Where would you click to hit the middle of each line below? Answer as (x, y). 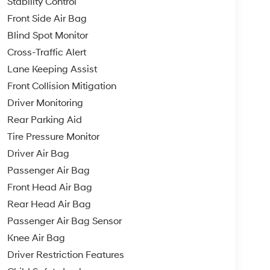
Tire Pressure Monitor (53, 137)
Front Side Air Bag (47, 18)
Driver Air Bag (38, 153)
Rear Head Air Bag (49, 204)
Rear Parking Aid (44, 120)
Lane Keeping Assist (52, 69)
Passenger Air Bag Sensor (64, 221)
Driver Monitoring (45, 103)
